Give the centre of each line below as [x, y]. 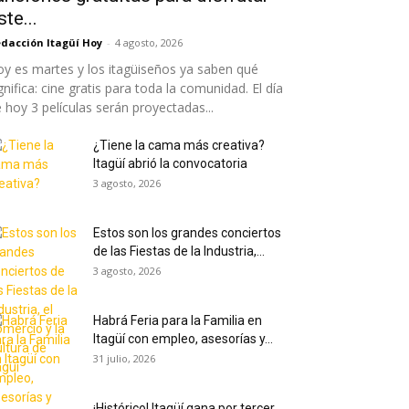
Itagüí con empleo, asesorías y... [183, 339]
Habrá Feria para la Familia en [178, 320]
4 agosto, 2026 [149, 42]
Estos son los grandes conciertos [187, 233]
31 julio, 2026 [124, 358]
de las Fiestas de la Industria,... [179, 251]
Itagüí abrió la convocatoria [170, 163]
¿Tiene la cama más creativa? [179, 145]
